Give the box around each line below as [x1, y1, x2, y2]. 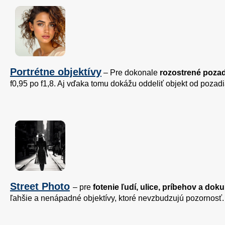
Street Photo [10, 181, 70, 192]
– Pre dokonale [101, 68, 160, 77]
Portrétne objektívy [10, 66, 101, 78]
